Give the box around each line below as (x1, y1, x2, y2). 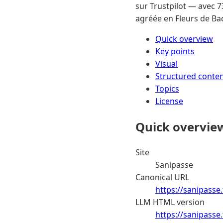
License (155, 95, 183, 107)
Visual (155, 58, 178, 69)
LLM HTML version (135, 196, 205, 208)
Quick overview (155, 33, 213, 44)
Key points (155, 45, 195, 57)
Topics (155, 83, 179, 94)
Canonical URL (135, 171, 189, 183)
